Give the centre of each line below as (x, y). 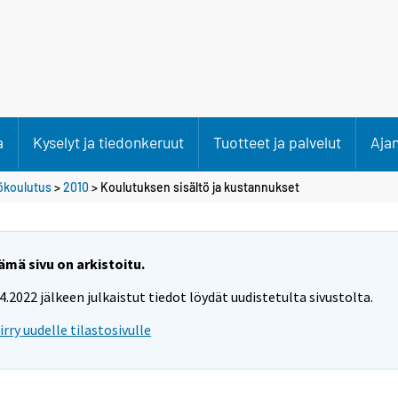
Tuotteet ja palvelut (277, 142)
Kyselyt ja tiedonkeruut (108, 142)
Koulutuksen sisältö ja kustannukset (200, 187)
